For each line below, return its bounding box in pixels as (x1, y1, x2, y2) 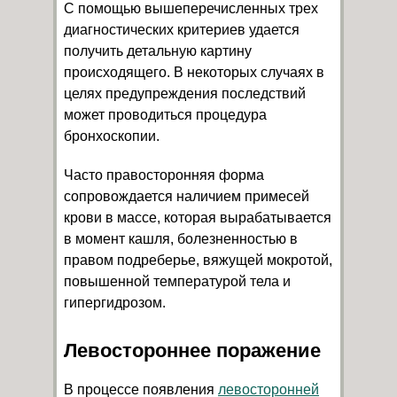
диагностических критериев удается (64, 21, 300, 37)
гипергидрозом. (64, 294, 166, 310)
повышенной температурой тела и (64, 273, 291, 289)
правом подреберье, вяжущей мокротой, (64, 252, 332, 268)
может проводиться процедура (64, 106, 267, 122)
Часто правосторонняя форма (64, 167, 264, 183)
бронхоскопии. (64, 128, 160, 144)
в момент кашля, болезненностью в (64, 230, 298, 246)
